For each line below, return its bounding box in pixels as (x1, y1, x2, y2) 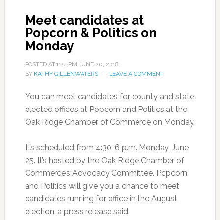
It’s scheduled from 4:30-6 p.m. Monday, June (25, 143, 189, 152)
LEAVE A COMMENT (109, 70, 164, 77)
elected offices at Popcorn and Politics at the (25, 105, 187, 114)
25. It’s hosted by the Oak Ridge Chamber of (25, 156, 184, 165)
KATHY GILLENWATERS (33, 70, 98, 77)
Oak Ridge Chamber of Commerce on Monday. (25, 117, 195, 127)
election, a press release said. (25, 207, 130, 216)
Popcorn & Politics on (25, 26, 157, 40)
